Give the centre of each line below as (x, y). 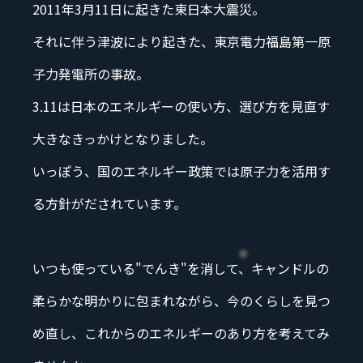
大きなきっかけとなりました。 (123, 138)
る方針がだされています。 (109, 203)
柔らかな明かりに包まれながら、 (130, 300)
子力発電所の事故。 (91, 73)
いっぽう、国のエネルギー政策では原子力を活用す (181, 171)
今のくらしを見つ (279, 300)
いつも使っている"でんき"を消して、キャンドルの (181, 268)
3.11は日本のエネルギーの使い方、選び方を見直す (181, 106)
